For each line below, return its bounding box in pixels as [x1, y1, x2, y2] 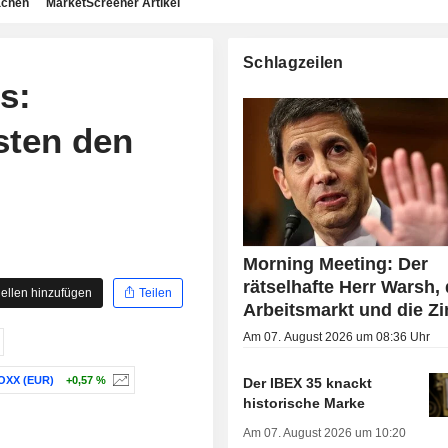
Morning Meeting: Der [243, 254, 429, 275]
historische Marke [243, 395, 366, 412]
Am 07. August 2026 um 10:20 [243, 426, 407, 441]
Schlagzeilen [243, 54, 344, 71]
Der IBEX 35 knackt [243, 375, 373, 392]
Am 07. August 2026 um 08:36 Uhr [243, 330, 431, 345]
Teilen [136, 285, 173, 300]
